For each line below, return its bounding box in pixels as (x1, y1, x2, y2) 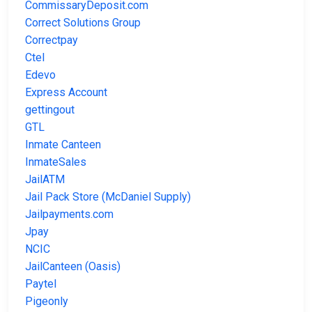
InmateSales (25, 155, 86, 169)
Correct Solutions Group (25, 16, 141, 30)
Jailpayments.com (25, 208, 114, 221)
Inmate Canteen (25, 138, 101, 152)
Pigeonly (25, 295, 68, 309)
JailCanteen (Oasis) (25, 260, 120, 274)
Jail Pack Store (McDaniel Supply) (25, 190, 191, 204)
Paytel (25, 277, 56, 291)
